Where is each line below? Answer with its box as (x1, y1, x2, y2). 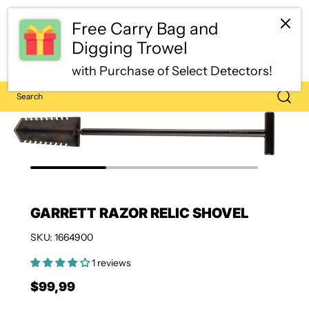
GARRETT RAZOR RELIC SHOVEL (30, 205, 248, 221)
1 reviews (92, 257, 131, 269)
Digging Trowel (72, 38, 188, 58)
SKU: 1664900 (30, 231, 93, 243)
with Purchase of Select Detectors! (72, 63, 272, 79)
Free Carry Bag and (72, 19, 219, 39)
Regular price (30, 286, 86, 299)
